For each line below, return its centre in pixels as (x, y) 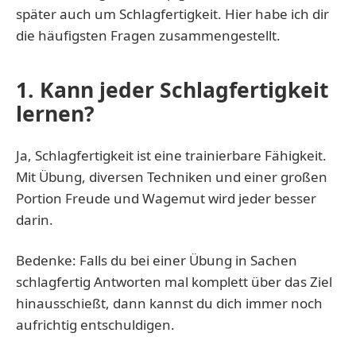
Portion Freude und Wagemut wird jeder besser (166, 198)
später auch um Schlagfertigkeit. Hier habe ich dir (172, 14)
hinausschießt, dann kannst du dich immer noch (169, 303)
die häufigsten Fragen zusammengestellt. (148, 35)
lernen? (55, 113)
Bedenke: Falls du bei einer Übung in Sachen (157, 260)
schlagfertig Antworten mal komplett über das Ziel (174, 281)
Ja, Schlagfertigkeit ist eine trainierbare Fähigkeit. (171, 155)
